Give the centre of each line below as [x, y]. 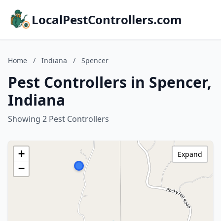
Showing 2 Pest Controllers [58, 119]
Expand [190, 154]
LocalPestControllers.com [107, 19]
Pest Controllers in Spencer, [110, 82]
